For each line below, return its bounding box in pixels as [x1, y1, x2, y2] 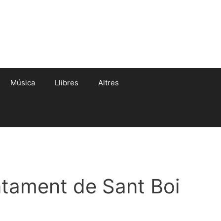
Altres [98, 78, 119, 88]
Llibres [55, 78, 78, 88]
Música [10, 78, 35, 88]
